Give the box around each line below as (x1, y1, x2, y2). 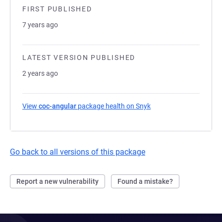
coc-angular (39, 102, 76, 110)
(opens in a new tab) (151, 102, 215, 110)
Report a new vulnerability (16, 177, 99, 185)
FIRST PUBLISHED (22, 5, 92, 13)
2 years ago (22, 69, 58, 77)
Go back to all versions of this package (10, 147, 145, 157)
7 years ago (22, 21, 58, 29)
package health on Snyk (76, 102, 151, 110)
